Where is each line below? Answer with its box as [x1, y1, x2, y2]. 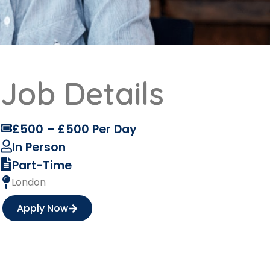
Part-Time [12, 157, 72, 174]
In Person [12, 139, 66, 156]
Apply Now [17, 201, 69, 216]
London [11, 175, 46, 190]
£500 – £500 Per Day [12, 121, 137, 137]
